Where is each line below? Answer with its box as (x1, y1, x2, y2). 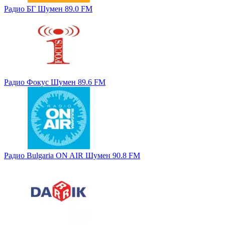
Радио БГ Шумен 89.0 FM (4, 4, 92, 13)
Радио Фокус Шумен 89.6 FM (4, 77, 105, 86)
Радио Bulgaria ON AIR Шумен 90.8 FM (4, 151, 140, 160)
